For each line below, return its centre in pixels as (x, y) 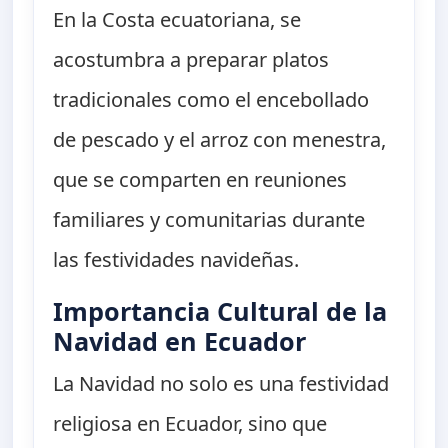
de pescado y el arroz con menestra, (220, 140)
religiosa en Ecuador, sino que (190, 424)
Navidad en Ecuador (180, 341)
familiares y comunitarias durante (209, 220)
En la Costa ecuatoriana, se (177, 20)
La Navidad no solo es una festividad (221, 384)
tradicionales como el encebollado (211, 100)
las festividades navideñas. (176, 260)
